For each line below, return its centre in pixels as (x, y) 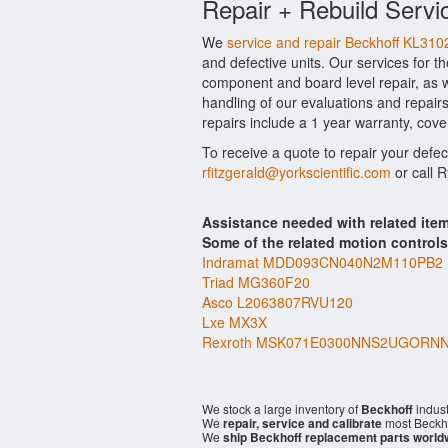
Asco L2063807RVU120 (277, 302)
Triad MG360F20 (256, 282)
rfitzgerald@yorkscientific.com (296, 172)
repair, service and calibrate (302, 423)
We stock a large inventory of (281, 408)
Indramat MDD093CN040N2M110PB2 (322, 262)
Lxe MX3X (234, 322)
